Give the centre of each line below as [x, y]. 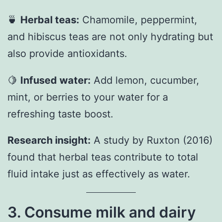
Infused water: [55, 80]
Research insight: [49, 140]
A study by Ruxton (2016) [152, 140]
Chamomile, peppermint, [138, 20]
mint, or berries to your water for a [88, 97]
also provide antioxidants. [67, 53]
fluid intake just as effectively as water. [99, 174]
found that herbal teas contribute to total [103, 157]
